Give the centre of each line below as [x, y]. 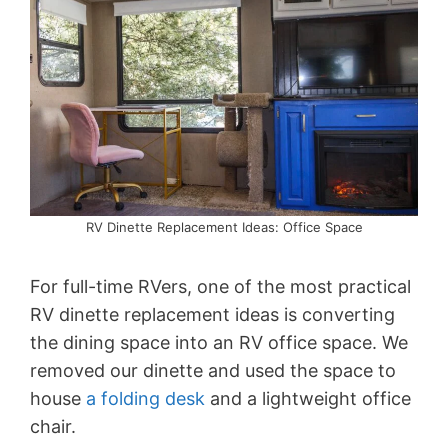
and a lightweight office [308, 398]
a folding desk [145, 398]
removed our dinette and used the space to [213, 370]
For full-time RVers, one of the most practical [220, 286]
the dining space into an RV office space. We [219, 342]
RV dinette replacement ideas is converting [212, 314]
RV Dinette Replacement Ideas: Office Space [224, 226]
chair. [53, 426]
